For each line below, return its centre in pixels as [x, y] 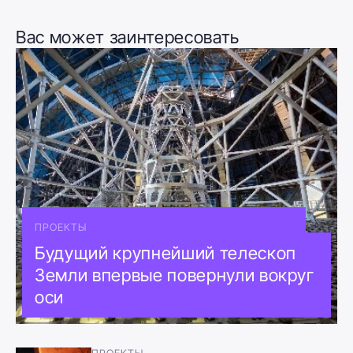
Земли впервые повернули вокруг [175, 275]
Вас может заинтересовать [128, 37]
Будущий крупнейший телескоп [165, 253]
